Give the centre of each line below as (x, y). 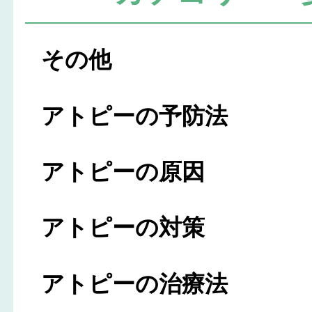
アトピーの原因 (123, 171)
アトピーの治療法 (135, 283)
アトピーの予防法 (135, 116)
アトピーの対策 (123, 228)
